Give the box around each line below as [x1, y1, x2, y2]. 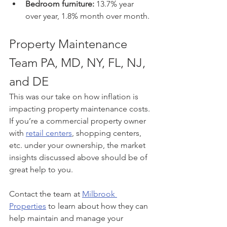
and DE [9, 73, 49, 89]
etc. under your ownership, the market [9, 140, 147, 150]
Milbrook [82, 188, 117, 199]
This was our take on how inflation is [9, 91, 140, 101]
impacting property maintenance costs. [9, 103, 152, 113]
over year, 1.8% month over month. [25, 11, 149, 21]
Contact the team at [9, 188, 82, 199]
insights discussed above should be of [9, 152, 149, 162]
